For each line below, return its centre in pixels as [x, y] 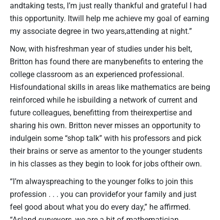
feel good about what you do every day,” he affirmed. [100, 207]
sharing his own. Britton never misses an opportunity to [105, 125]
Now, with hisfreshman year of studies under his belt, [101, 49]
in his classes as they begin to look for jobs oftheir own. [106, 164]
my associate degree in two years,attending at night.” [101, 31]
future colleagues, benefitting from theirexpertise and [101, 112]
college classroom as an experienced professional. [97, 74]
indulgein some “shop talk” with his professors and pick [106, 138]
